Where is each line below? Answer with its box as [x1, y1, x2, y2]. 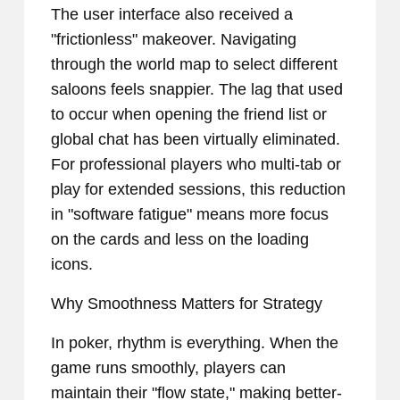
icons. [51, 255, 93, 274]
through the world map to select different [51, 55, 337, 74]
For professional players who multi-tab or [51, 155, 341, 174]
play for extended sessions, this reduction [51, 180, 346, 199]
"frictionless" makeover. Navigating [51, 30, 296, 49]
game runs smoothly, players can [51, 359, 286, 378]
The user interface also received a [51, 5, 293, 24]
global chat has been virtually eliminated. [51, 130, 340, 149]
